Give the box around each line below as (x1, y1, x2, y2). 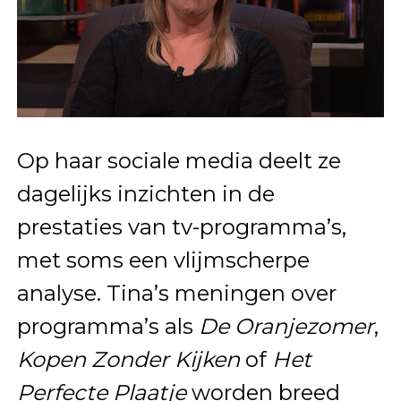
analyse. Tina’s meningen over (16, 279, 337, 306)
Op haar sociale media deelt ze (16, 147, 341, 174)
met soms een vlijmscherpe (16, 246, 310, 273)
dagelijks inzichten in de (16, 180, 275, 207)
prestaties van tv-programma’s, (16, 213, 346, 240)
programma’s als (16, 312, 199, 339)
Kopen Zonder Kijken (16, 346, 240, 372)
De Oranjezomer (198, 312, 374, 339)
